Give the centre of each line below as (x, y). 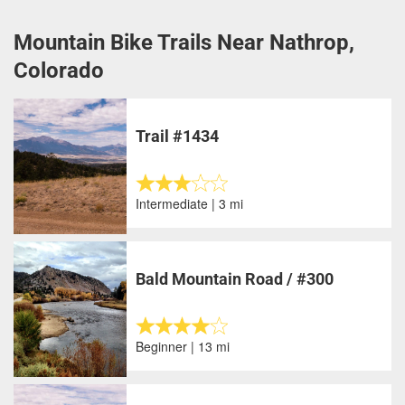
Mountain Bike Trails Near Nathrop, (184, 42)
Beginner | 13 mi (183, 346)
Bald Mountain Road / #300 (235, 279)
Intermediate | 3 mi (190, 203)
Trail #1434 (178, 136)
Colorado (59, 71)
